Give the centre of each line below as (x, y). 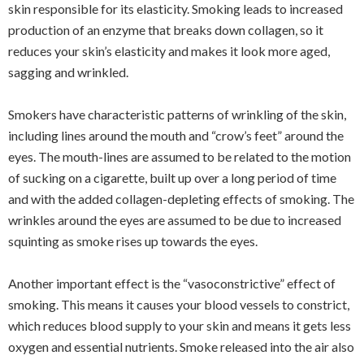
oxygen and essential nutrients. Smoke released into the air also (181, 347)
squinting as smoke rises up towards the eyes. (133, 241)
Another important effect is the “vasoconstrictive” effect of (172, 283)
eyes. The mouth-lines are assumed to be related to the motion (180, 156)
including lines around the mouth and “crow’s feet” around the (176, 135)
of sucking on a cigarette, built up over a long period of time (172, 178)
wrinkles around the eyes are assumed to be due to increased (175, 220)
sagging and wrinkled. (68, 72)
